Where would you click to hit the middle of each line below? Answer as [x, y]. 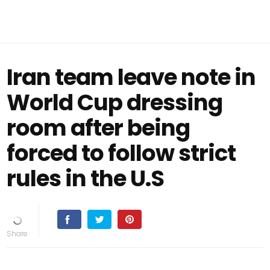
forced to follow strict [121, 153]
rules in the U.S [86, 178]
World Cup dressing [115, 102]
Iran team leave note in [131, 77]
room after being [99, 128]
